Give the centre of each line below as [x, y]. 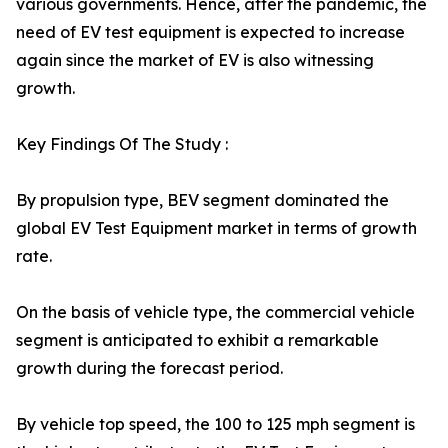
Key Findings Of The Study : [122, 144]
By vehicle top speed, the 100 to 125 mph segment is [215, 424]
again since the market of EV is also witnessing [195, 60]
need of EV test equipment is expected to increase [210, 32]
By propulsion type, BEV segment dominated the [202, 200]
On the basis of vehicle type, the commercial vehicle [215, 312]
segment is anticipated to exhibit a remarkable [197, 340]
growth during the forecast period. [149, 368]
